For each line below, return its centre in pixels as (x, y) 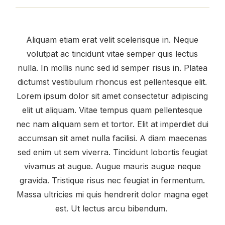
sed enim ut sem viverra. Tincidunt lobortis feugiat (112, 152)
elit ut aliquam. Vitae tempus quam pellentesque (113, 110)
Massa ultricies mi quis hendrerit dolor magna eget (113, 195)
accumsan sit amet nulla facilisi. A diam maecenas (112, 138)
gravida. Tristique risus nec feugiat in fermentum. (113, 181)
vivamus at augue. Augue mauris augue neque (112, 166)
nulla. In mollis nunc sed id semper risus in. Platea (112, 68)
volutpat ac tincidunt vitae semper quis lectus (113, 54)
